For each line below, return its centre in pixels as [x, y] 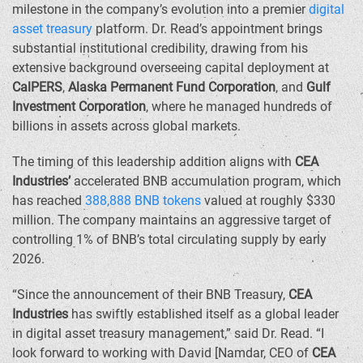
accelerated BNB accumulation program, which [206, 181]
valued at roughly [254, 201]
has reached [49, 201]
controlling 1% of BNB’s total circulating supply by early [169, 239]
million [32, 220]
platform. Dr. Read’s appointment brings [207, 29]
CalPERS [37, 87]
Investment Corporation [79, 107]
